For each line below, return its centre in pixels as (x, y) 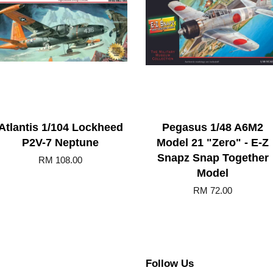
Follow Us (170, 264)
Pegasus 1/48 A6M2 (213, 128)
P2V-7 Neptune (60, 143)
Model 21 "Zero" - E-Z (213, 143)
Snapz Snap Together (213, 158)
